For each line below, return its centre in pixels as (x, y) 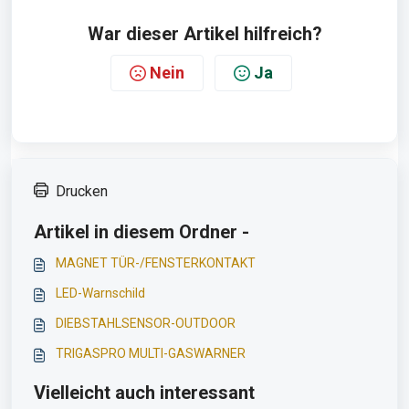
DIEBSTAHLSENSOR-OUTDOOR (146, 324)
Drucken (82, 192)
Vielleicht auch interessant (144, 393)
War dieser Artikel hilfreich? (204, 34)
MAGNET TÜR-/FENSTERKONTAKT (156, 263)
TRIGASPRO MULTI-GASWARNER (151, 354)
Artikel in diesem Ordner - (142, 232)
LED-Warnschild (100, 294)
